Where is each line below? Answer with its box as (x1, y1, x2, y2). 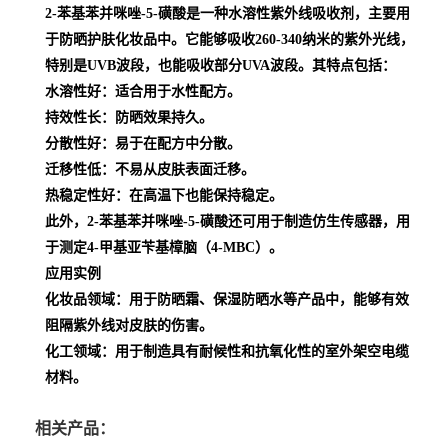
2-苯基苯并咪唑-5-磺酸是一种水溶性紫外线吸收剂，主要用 (45, 6, 410, 22)
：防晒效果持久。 (101, 110, 213, 126)
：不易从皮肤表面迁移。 (101, 162, 255, 178)
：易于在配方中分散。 (101, 136, 241, 152)
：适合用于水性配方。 (101, 84, 241, 100)
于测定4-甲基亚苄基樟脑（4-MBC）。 (45, 240, 283, 256)
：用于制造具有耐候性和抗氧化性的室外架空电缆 (101, 344, 409, 360)
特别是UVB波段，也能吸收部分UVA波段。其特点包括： (45, 58, 396, 74)
